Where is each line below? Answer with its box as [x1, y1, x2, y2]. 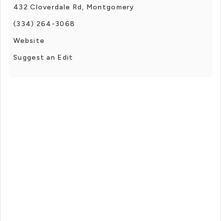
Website [13, 36, 45, 45]
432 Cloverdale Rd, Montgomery [13, 2, 135, 11]
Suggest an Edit [13, 53, 74, 62]
